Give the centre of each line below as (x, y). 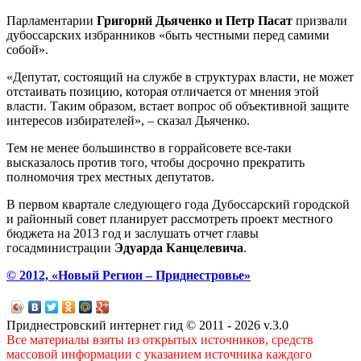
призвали (320, 20)
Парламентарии (52, 20)
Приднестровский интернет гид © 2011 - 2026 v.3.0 (147, 325)
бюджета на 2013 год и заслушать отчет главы (133, 233)
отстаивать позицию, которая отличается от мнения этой (163, 91)
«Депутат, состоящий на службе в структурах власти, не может (180, 77)
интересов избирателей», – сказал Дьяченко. (128, 120)
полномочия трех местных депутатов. (110, 176)
